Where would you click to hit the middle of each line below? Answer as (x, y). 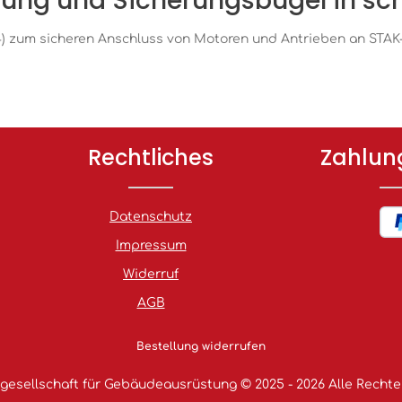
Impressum (151, 245)
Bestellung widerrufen (201, 346)
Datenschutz (151, 217)
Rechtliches (151, 157)
